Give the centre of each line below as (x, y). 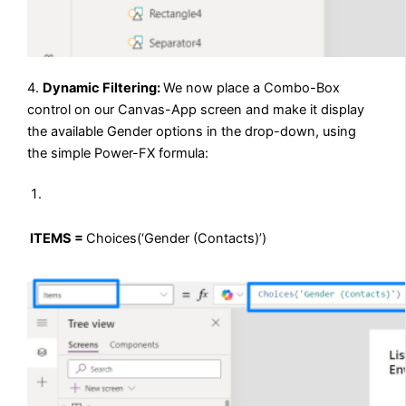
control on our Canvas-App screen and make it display (196, 109)
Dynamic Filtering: (103, 87)
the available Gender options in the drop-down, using (192, 131)
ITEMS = (58, 239)
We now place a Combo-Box (252, 87)
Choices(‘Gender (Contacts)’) (177, 239)
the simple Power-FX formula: (118, 153)
